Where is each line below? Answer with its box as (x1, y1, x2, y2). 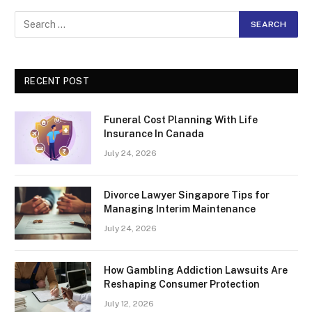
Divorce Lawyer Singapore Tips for (104, 189, 270, 201)
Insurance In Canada (104, 127, 204, 139)
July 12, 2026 (104, 298, 154, 309)
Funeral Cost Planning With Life (104, 114, 258, 125)
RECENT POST (24, 75, 89, 86)
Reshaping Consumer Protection (104, 278, 260, 290)
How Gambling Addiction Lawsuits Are (104, 264, 288, 276)
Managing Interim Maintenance (104, 203, 256, 214)
